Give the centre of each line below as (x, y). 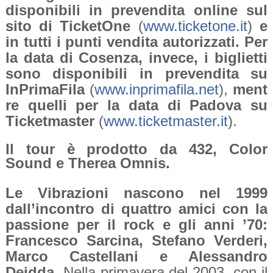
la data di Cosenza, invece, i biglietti (136, 58)
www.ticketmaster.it (165, 121)
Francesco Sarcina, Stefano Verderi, (136, 241)
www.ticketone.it (195, 26)
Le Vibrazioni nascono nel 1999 (136, 193)
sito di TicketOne (72, 26)
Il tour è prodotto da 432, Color (136, 149)
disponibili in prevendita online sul (136, 10)
